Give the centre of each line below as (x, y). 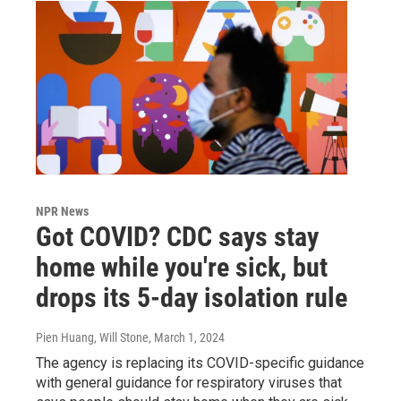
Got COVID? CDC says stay (177, 236)
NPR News (62, 211)
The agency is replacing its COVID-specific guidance (200, 363)
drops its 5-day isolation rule (192, 297)
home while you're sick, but (182, 267)
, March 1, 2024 (187, 337)
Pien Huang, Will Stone (92, 337)
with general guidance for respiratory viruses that (189, 382)
